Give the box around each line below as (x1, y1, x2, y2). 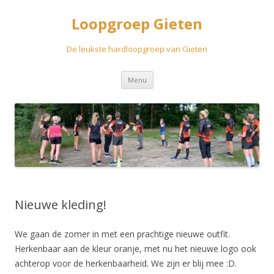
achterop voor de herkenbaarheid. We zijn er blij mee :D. (15, 257, 237, 269)
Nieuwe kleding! (15, 196, 106, 213)
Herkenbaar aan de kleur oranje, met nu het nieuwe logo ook (15, 242, 256, 254)
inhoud (153, 86, 180, 98)
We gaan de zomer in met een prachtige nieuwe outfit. (15, 228, 230, 240)
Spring (153, 69, 178, 81)
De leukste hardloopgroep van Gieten (67, 43, 207, 54)
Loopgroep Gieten (72, 13, 202, 34)
